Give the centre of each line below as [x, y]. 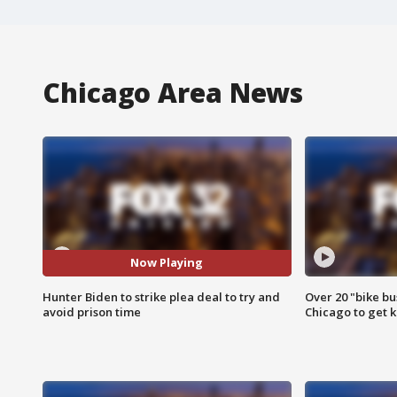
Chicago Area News [173, 92]
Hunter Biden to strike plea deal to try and [161, 296]
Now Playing [167, 263]
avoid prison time [92, 311]
